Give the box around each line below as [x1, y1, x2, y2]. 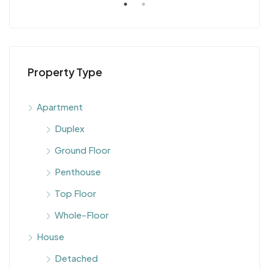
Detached [55, 252, 98, 264]
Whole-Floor [55, 209, 109, 220]
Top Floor [55, 187, 96, 199]
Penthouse [55, 166, 101, 177]
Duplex [55, 122, 85, 134]
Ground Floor [55, 144, 110, 156]
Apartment [37, 101, 83, 112]
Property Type [28, 65, 102, 79]
